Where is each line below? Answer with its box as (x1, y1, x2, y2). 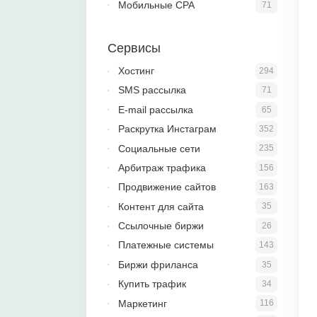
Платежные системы (118, 239, 214, 251)
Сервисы (108, 41, 161, 56)
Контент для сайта (118, 200, 204, 212)
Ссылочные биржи (118, 220, 204, 231)
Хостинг (118, 65, 154, 76)
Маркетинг (118, 297, 167, 309)
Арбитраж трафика (118, 161, 206, 173)
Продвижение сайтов (118, 181, 216, 193)
